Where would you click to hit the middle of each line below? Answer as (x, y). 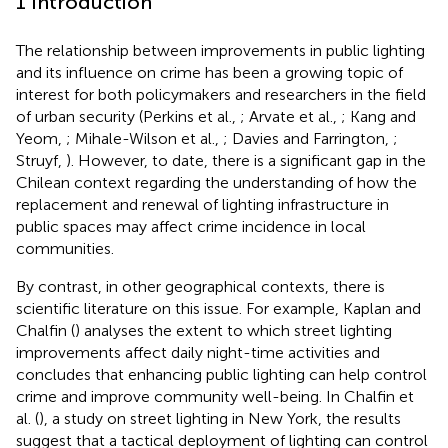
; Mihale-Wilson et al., (144, 138)
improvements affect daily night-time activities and (198, 352)
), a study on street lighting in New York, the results (220, 418)
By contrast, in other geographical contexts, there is (200, 286)
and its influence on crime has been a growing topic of (209, 72)
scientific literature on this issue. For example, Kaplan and (218, 308)
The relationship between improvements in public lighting (220, 50)
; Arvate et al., (290, 116)
